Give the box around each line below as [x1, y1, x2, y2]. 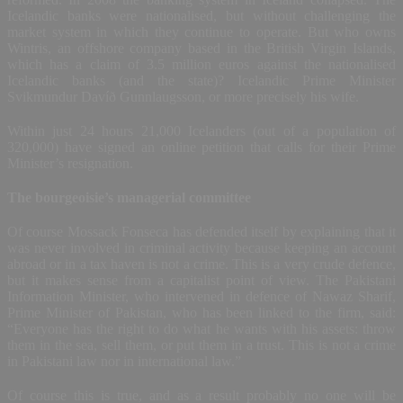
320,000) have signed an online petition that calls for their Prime [7, 139, 396, 155]
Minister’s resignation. [7, 155, 133, 171]
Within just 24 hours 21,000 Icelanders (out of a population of [7, 122, 396, 139]
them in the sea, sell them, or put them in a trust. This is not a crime [7, 336, 396, 353]
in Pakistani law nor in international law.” [7, 353, 241, 369]
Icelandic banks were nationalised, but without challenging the [7, 7, 396, 23]
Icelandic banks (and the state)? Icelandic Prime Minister [7, 72, 396, 88]
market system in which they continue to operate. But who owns [7, 23, 396, 40]
